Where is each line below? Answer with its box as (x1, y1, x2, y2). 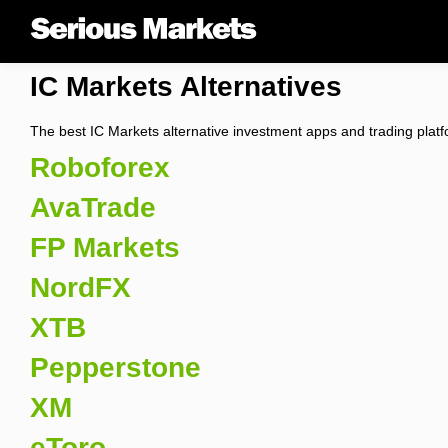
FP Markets (30, 232, 180, 263)
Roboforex (30, 152, 170, 183)
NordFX (30, 272, 131, 303)
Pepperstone (30, 352, 201, 383)
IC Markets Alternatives (30, 71, 342, 102)
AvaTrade (30, 192, 156, 223)
